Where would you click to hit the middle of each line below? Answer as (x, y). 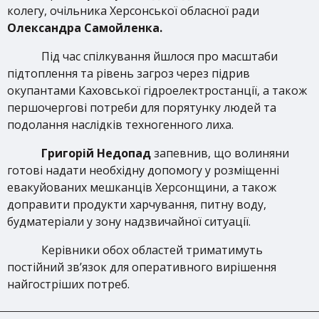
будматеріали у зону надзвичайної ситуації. (129, 221)
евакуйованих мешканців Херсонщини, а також (142, 187)
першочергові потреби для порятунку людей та (142, 108)
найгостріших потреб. (68, 284)
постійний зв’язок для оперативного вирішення (142, 267)
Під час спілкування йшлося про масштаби (159, 56)
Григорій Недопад (96, 153)
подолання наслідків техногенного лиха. (120, 125)
